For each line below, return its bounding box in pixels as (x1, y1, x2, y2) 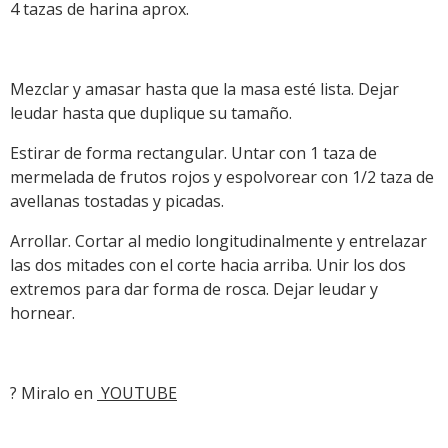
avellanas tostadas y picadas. (10, 189, 224, 212)
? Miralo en (10, 381, 97, 404)
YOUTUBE (97, 381, 177, 404)
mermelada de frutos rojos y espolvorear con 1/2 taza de (10, 165, 434, 188)
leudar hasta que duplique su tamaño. (10, 101, 292, 124)
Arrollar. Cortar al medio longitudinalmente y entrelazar (10, 229, 427, 252)
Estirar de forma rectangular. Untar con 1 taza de (10, 141, 377, 164)
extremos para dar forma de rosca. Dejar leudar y (10, 277, 378, 300)
